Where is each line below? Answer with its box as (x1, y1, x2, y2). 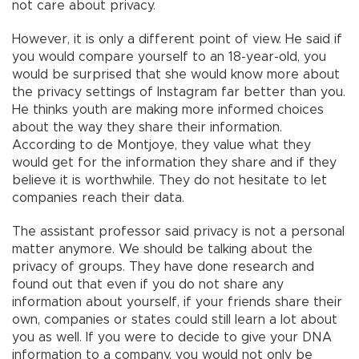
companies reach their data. (12, 192, 184, 205)
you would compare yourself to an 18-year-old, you (12, 50, 326, 64)
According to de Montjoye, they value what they (12, 139, 311, 152)
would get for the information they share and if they (12, 156, 337, 170)
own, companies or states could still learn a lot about (12, 313, 337, 327)
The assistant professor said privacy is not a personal (12, 225, 345, 239)
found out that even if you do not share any (12, 278, 284, 292)
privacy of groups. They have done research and (12, 260, 314, 274)
